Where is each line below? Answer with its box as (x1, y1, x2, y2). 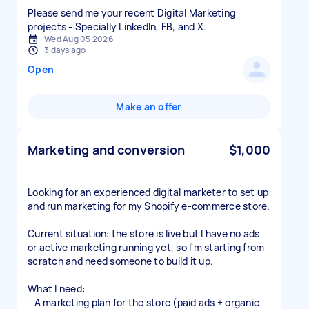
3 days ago (44, 44, 86, 56)
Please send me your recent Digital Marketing (28, 6, 235, 19)
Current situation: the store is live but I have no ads (28, 227, 260, 240)
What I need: (28, 282, 85, 295)
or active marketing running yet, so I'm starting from (28, 241, 265, 254)
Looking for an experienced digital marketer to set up (28, 186, 269, 199)
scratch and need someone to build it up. (28, 255, 213, 268)
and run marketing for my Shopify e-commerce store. (28, 199, 270, 212)
